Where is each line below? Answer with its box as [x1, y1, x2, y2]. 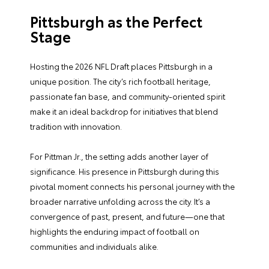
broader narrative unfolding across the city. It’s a [30, 196, 210, 207]
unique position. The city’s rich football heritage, [30, 76, 211, 87]
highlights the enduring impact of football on [30, 226, 199, 237]
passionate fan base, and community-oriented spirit [30, 91, 225, 102]
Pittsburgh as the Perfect [30, 11, 202, 32]
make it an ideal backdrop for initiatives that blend [30, 106, 218, 117]
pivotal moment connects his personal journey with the [30, 181, 235, 192]
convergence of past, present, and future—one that [30, 211, 225, 222]
